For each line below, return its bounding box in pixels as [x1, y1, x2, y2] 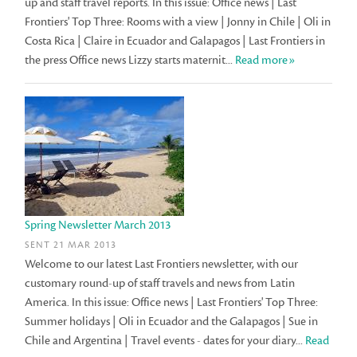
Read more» [235, 53, 296, 69]
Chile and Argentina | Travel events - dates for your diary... [25, 333, 306, 349]
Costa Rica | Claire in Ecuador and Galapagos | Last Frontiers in [25, 33, 326, 49]
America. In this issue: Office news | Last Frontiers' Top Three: [25, 295, 319, 311]
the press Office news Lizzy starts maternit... [25, 53, 236, 69]
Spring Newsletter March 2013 [25, 218, 171, 233]
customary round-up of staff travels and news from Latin [25, 276, 296, 292]
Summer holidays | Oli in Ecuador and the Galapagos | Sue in [25, 314, 319, 330]
